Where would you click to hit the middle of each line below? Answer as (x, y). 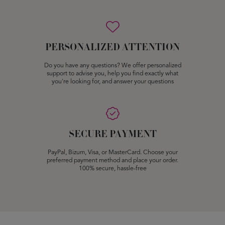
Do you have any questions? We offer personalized (113, 66)
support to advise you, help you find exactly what (113, 74)
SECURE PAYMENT (113, 135)
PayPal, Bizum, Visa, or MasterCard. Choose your (113, 153)
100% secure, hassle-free (113, 169)
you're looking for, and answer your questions (113, 82)
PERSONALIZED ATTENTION (113, 48)
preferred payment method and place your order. (113, 161)
